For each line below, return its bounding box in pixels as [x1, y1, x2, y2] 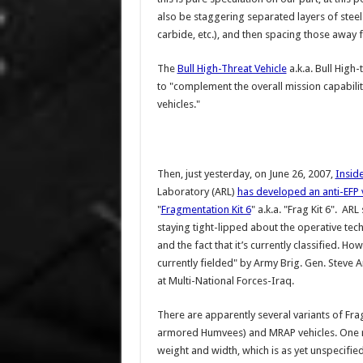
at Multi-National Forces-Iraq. [156, 275, 294, 287]
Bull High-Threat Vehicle [177, 62, 287, 75]
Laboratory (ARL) [156, 186, 237, 198]
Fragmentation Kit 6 [160, 203, 251, 216]
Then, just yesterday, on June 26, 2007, [156, 168, 335, 180]
